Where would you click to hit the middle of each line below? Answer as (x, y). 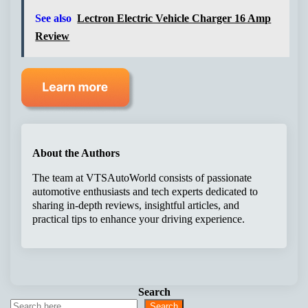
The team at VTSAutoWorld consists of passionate (142, 177)
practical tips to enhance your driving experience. (139, 219)
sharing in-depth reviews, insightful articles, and (136, 205)
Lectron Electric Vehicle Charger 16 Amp (174, 19)
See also (54, 19)
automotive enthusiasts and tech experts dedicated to (145, 191)
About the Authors (76, 153)
